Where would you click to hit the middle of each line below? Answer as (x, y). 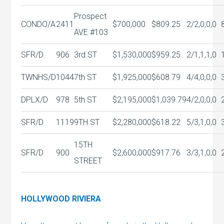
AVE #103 (91, 32)
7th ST (85, 77)
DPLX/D (35, 99)
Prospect (90, 16)
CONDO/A (38, 24)
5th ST (85, 99)
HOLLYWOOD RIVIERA (61, 198)
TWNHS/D (39, 77)
